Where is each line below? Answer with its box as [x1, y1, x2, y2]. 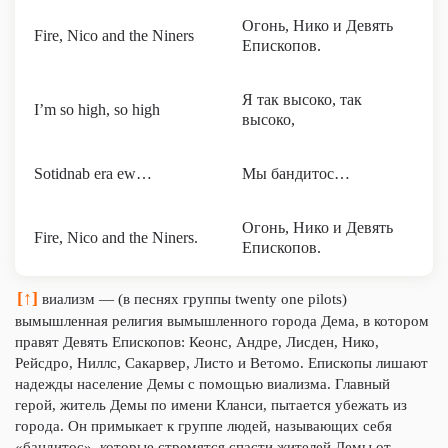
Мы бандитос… [242, 165, 350, 182]
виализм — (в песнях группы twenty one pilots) [38, 291, 347, 307]
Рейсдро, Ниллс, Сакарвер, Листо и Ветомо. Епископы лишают [15, 355, 428, 371]
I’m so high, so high [34, 101, 160, 118]
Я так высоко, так [242, 91, 362, 108]
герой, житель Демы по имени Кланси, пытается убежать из [15, 397, 407, 413]
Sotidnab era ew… [34, 165, 152, 182]
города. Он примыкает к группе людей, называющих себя [15, 418, 392, 434]
